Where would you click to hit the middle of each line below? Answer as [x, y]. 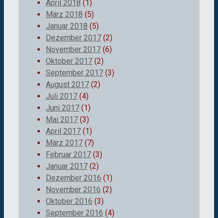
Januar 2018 [67, 26]
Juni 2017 [63, 108]
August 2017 [67, 85]
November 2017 [73, 50]
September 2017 [74, 73]
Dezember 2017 [73, 38]
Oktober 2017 [69, 61]
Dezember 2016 [73, 178]
